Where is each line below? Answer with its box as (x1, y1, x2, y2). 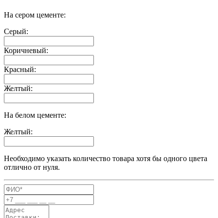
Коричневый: (4, 46, 48, 55)
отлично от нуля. (4, 163, 60, 172)
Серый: (4, 27, 28, 36)
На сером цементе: (4, 11, 66, 19)
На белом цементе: (4, 111, 66, 120)
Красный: (4, 65, 36, 74)
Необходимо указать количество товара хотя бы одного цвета (4, 154, 207, 163)
